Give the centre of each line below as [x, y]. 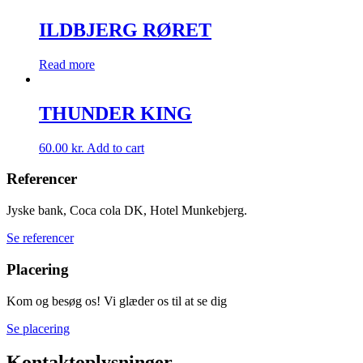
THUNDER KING [115, 113]
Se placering [38, 328]
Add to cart [115, 147]
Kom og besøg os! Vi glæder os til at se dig [117, 301]
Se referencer [40, 238]
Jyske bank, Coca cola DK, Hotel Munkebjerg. [127, 211]
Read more [67, 64]
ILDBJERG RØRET [125, 30]
